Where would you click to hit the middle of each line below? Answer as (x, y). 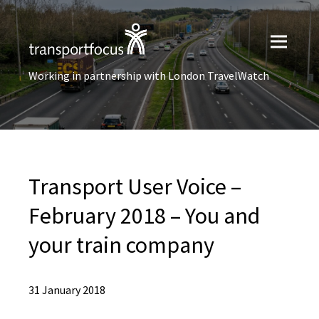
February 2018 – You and (144, 216)
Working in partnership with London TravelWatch (149, 75)
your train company (121, 245)
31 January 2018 (67, 290)
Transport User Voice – (135, 187)
